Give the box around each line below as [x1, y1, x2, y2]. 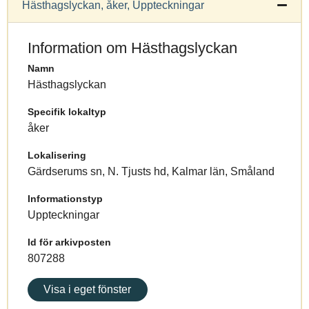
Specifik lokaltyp [28, 106, 106, 117]
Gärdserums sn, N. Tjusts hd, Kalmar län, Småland [28, 165, 275, 177]
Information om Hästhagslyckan [28, 39, 237, 57]
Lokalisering [28, 149, 86, 161]
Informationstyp [28, 192, 103, 204]
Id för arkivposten [28, 236, 111, 248]
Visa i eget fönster [43, 283, 132, 295]
